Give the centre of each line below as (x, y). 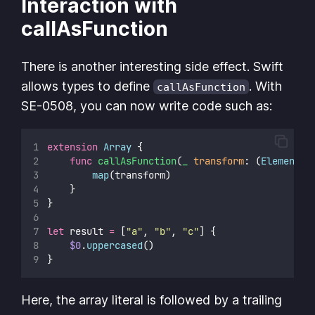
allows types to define (88, 86)
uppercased (114, 246)
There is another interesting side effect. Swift (153, 67)
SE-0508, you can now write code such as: (147, 106)
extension (72, 147)
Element (280, 161)
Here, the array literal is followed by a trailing (152, 300)
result (86, 232)
